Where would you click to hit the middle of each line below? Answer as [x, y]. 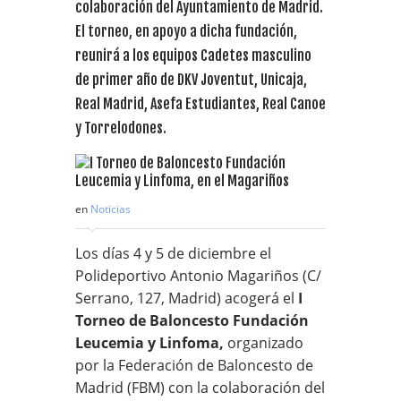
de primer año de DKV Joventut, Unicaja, [191, 79]
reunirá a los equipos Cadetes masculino [193, 55]
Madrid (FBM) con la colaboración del [200, 387]
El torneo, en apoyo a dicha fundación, [186, 31]
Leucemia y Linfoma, [149, 342]
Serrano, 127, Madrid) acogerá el [187, 298]
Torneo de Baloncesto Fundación [192, 320]
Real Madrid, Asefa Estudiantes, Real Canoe [200, 103]
